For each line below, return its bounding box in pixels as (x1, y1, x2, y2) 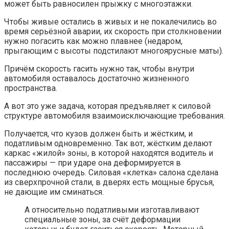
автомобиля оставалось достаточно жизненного (4, 73, 189, 83)
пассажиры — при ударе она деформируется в (4, 157, 181, 168)
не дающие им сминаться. (4, 187, 104, 197)
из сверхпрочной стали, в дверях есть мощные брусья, (4, 177, 214, 187)
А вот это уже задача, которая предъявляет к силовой (4, 101, 211, 111)
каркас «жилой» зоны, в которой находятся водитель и (4, 148, 213, 158)
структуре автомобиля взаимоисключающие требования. (4, 110, 225, 121)
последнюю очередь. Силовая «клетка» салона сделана (4, 167, 218, 177)
